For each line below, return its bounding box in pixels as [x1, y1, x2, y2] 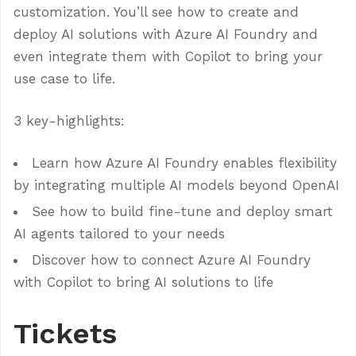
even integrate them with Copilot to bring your [14, 48, 323, 65]
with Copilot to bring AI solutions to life [14, 274, 273, 291]
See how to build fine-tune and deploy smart [32, 203, 333, 220]
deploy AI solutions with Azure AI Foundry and [14, 26, 318, 43]
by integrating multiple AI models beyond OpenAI [14, 177, 339, 194]
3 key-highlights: [14, 113, 125, 130]
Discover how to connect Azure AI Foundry [32, 252, 311, 269]
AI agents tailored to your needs [14, 226, 225, 242]
